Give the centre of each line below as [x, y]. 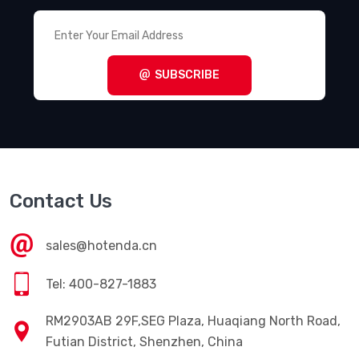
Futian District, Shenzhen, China [144, 342]
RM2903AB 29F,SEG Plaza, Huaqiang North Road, [193, 321]
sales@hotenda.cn [101, 246]
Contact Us [61, 201]
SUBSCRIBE [187, 75]
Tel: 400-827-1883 [101, 284]
